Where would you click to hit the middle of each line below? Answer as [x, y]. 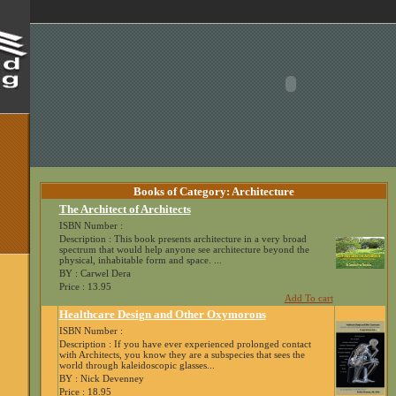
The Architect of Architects [125, 209]
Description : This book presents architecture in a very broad [183, 239]
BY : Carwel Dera [95, 273]
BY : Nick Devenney [101, 378]
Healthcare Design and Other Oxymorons [162, 314]
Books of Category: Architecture [213, 191]
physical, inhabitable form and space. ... [140, 260]
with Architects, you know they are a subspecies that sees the [182, 354]
